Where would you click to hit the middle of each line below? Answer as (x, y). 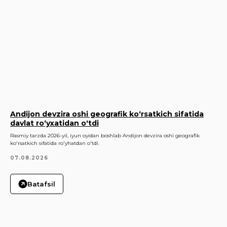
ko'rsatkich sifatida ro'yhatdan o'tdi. (55, 143)
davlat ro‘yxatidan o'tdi (54, 123)
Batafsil (42, 184)
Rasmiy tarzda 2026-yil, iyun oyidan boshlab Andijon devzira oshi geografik (105, 136)
